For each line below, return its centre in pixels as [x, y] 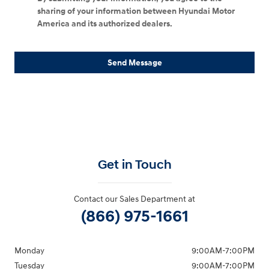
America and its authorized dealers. [105, 23]
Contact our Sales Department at [134, 199]
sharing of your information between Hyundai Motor [136, 11]
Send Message [134, 62]
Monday [29, 251]
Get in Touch [134, 165]
